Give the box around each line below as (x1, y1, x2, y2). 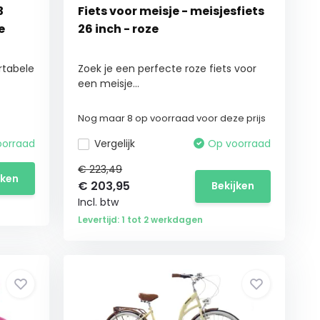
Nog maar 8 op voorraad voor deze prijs (78, 111, 266, 125)
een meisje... (78, 76, 140, 91)
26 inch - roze (78, 21, 159, 37)
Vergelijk (94, 136, 136, 151)
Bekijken (211, 179, 255, 193)
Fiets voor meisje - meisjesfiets (78, 3, 265, 19)
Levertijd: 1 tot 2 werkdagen (78, 214, 204, 226)
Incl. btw (78, 195, 119, 209)
